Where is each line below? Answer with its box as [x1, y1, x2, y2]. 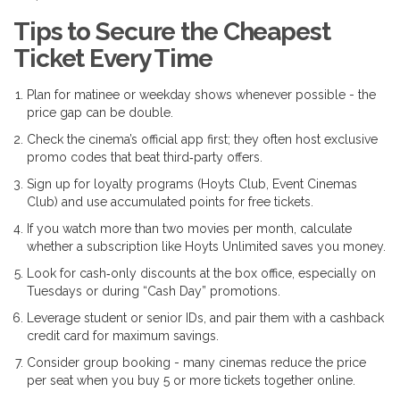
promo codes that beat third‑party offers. [27, 150, 262, 165]
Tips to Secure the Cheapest [13, 17, 330, 47]
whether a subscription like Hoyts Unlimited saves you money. [27, 239, 386, 254]
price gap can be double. [27, 105, 173, 121]
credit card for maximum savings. [27, 329, 219, 344]
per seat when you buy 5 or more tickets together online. [27, 373, 355, 388]
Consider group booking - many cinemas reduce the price [27, 355, 366, 371]
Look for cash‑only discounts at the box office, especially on [27, 266, 376, 281]
